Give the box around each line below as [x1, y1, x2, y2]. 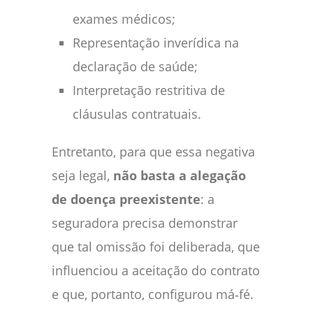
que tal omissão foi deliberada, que [52, 238, 260, 255]
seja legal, [52, 166, 113, 184]
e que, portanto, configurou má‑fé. [52, 285, 254, 303]
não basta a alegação [113, 166, 246, 184]
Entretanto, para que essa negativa [52, 143, 255, 160]
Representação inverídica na [73, 34, 239, 51]
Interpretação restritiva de [73, 81, 225, 99]
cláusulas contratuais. [73, 105, 201, 122]
